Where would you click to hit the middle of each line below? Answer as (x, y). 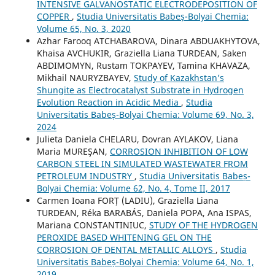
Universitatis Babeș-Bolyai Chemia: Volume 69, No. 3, (145, 114)
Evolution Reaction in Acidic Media (109, 102)
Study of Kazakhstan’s (179, 77)
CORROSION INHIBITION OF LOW (179, 151)
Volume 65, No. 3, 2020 (83, 28)
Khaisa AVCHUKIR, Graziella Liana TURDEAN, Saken (141, 53)
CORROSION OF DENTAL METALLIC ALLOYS (126, 249)
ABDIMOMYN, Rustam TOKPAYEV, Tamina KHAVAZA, (143, 65)
